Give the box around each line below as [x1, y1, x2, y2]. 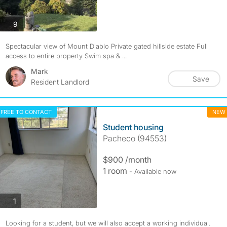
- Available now [129, 167, 176, 175]
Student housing [102, 122, 164, 132]
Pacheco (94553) [102, 133, 167, 143]
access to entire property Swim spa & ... [5, 52, 127, 60]
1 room [102, 166, 129, 176]
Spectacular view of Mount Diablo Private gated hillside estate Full [5, 42, 208, 50]
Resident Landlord [30, 78, 89, 86]
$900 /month [102, 155, 152, 165]
